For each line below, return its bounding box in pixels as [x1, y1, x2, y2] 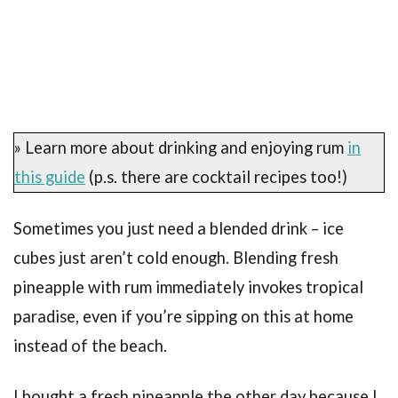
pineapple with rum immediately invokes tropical [13, 276, 363, 297]
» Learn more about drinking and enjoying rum [14, 138, 347, 158]
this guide [14, 167, 85, 187]
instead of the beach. [13, 335, 167, 355]
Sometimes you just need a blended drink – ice [13, 218, 344, 238]
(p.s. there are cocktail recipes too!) [85, 167, 347, 187]
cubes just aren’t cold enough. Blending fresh [13, 247, 338, 267]
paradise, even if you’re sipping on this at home [13, 306, 354, 326]
